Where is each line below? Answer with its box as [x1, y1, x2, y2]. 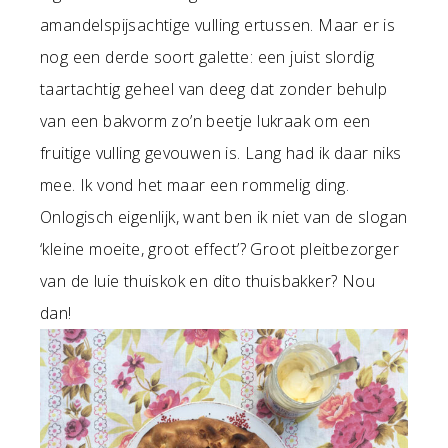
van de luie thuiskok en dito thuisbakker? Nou [40, 270, 375, 293]
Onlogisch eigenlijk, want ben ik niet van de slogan [40, 206, 408, 229]
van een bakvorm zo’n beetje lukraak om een [40, 110, 371, 133]
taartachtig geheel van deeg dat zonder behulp [40, 78, 387, 101]
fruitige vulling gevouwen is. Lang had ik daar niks [40, 142, 402, 165]
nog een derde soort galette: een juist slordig [40, 46, 375, 69]
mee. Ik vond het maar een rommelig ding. [40, 174, 349, 197]
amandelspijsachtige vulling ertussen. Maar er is [40, 14, 396, 37]
